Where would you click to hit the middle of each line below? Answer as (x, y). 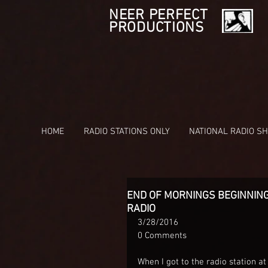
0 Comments (162, 236)
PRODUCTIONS (156, 28)
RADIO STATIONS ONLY (127, 132)
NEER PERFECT (159, 16)
